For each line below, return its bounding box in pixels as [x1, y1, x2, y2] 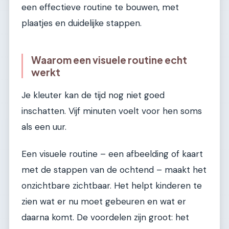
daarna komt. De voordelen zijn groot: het [21, 211, 189, 223]
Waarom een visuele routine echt [31, 53, 187, 66]
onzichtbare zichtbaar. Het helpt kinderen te [21, 179, 202, 191]
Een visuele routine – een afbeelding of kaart [21, 148, 203, 159]
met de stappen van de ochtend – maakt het [21, 164, 207, 175]
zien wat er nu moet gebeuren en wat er [21, 195, 186, 207]
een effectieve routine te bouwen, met [21, 1, 179, 13]
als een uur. [21, 121, 66, 132]
